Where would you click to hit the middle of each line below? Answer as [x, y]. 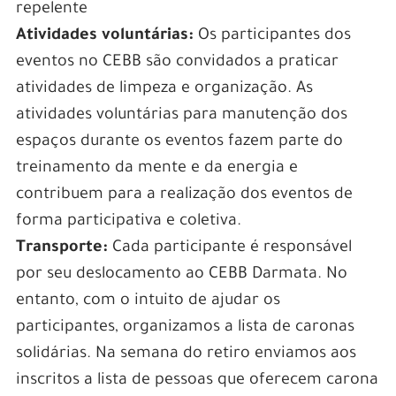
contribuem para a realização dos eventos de [184, 196]
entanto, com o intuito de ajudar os [148, 302]
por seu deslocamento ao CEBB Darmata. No [181, 275]
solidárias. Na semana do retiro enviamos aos [186, 355]
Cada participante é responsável [229, 249]
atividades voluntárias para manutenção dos [181, 116]
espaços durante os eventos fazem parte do [179, 143]
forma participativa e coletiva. [128, 222]
